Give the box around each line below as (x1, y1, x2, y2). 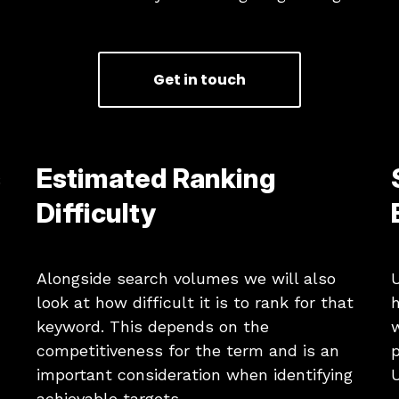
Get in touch (153, 69, 246, 90)
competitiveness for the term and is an (37, 340, 340, 360)
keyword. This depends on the (37, 316, 270, 336)
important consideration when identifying (37, 364, 354, 384)
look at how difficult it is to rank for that (37, 292, 354, 312)
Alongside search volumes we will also (37, 268, 337, 288)
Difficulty (37, 196, 157, 229)
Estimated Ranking (37, 161, 277, 194)
